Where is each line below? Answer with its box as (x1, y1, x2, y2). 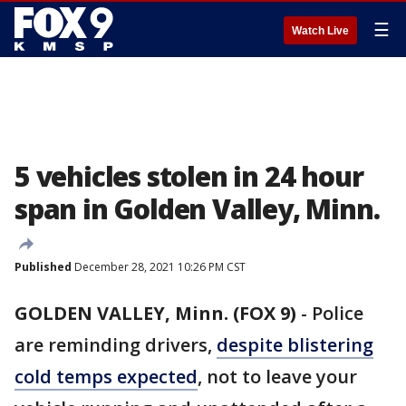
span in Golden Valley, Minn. (14, 190, 380, 227)
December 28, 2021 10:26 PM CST (72, 259, 246, 275)
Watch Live (292, 24, 349, 37)
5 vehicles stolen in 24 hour (14, 158, 363, 195)
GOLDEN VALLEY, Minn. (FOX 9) (14, 301, 296, 325)
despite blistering (217, 333, 373, 357)
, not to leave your (198, 364, 357, 389)
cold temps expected (14, 364, 198, 389)
